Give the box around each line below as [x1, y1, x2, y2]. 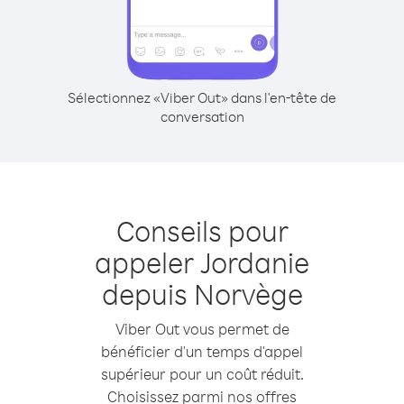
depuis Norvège [101, 275, 303, 312]
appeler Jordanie [95, 243, 309, 280]
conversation [160, 107, 244, 125]
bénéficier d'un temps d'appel [101, 342, 303, 361]
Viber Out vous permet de [115, 319, 289, 338]
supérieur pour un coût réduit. [100, 364, 304, 383]
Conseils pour [115, 212, 289, 249]
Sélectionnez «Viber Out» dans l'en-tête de [68, 88, 336, 106]
